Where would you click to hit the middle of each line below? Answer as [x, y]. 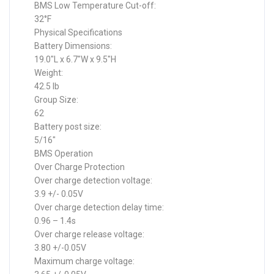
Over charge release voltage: [89, 234]
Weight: [49, 73]
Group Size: [56, 100]
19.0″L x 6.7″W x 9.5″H [75, 59]
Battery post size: [68, 127]
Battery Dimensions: [73, 46]
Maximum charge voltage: [84, 261]
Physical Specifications [78, 32]
